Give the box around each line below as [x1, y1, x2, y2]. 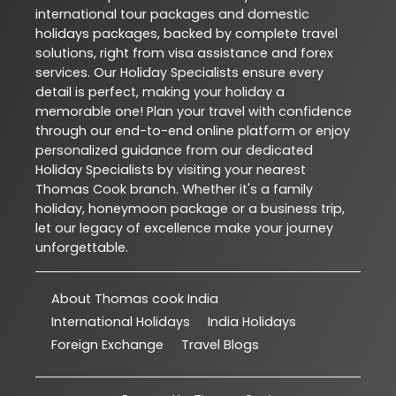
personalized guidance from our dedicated [35, 141, 313, 160]
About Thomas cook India [51, 290, 218, 308]
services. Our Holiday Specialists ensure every [35, 64, 324, 82]
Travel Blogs [181, 336, 259, 354]
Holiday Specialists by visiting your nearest [35, 161, 306, 179]
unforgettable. [35, 239, 128, 257]
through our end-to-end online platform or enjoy [35, 122, 350, 141]
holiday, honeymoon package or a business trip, [35, 200, 345, 218]
